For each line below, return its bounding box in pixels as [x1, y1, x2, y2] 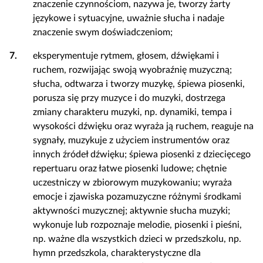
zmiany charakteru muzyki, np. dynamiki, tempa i [33, 107, 232, 117]
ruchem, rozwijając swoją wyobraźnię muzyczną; [33, 65, 232, 75]
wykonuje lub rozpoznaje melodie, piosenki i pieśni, [33, 220, 242, 230]
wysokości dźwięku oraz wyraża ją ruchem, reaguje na [33, 122, 254, 131]
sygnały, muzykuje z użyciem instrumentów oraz [33, 136, 230, 145]
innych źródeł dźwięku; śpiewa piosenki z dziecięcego [33, 150, 251, 159]
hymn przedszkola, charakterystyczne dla [33, 248, 201, 258]
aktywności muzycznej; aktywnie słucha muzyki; [33, 206, 230, 215]
